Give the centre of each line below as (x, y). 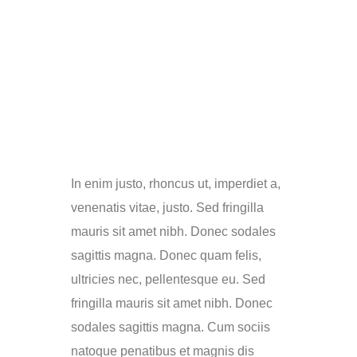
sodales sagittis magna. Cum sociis (171, 328)
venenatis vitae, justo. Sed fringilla (167, 208)
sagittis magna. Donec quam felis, (166, 256)
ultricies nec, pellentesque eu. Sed (168, 280)
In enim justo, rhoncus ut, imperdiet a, (176, 184)
